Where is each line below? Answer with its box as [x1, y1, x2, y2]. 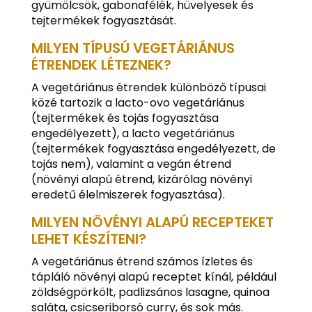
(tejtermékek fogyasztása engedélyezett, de [31, 140, 276, 157]
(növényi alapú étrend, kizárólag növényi [31, 171, 252, 187]
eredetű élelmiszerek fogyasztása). [31, 186, 225, 203]
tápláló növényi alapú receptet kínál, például [31, 268, 276, 285]
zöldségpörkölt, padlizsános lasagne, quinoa [31, 283, 270, 300]
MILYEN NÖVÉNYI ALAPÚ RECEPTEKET [31, 212, 274, 232]
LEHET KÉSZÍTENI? [31, 228, 146, 249]
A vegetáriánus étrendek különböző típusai [31, 79, 266, 95]
